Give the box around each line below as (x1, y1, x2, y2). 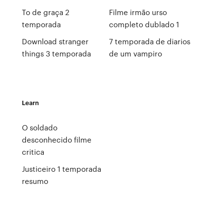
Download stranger (21, 36, 89, 47)
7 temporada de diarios (109, 36, 190, 47)
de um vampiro (109, 48, 162, 59)
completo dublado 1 (109, 19, 179, 30)
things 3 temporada (21, 48, 91, 59)
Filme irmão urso (109, 7, 167, 18)
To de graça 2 (21, 7, 69, 18)
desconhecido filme (21, 134, 91, 145)
